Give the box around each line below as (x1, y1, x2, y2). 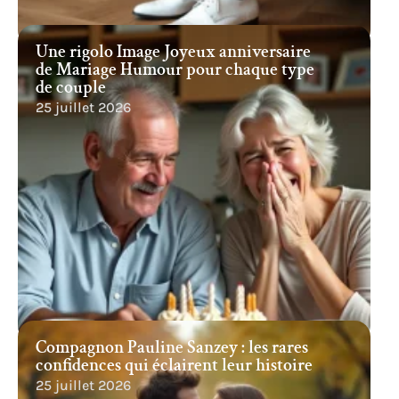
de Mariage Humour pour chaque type (36, 58, 314, 81)
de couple (36, 76, 106, 99)
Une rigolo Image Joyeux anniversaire (36, 40, 311, 63)
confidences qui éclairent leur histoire (36, 354, 313, 377)
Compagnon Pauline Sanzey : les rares (36, 336, 308, 359)
